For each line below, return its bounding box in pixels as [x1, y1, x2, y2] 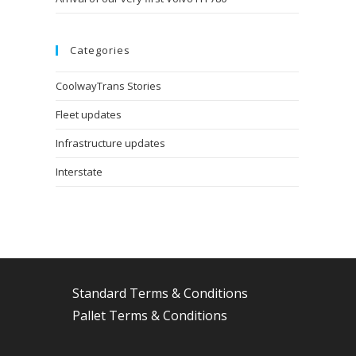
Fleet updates [56, 107, 122, 122]
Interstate [56, 164, 103, 179]
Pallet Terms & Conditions [72, 307, 227, 324]
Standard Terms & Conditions [72, 284, 248, 302]
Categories [70, 43, 130, 57]
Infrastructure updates [56, 136, 165, 150]
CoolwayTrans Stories [56, 79, 161, 93]
